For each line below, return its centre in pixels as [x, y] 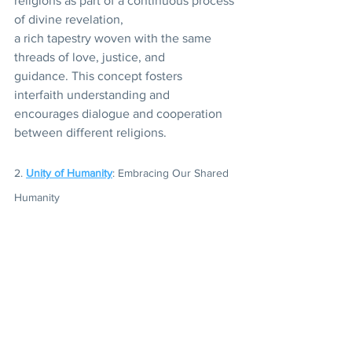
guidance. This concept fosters [100, 76]
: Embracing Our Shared [172, 173]
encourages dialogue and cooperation [120, 114]
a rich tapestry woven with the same [114, 38]
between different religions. [90, 133]
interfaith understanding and [93, 95]
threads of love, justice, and [91, 57]
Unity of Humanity [69, 173]
